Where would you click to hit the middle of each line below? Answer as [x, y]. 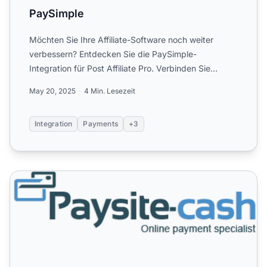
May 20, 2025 [52, 91]
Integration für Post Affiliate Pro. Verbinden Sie [120, 68]
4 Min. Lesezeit [110, 91]
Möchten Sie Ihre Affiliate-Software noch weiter [121, 39]
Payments [101, 123]
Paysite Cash [38, 177]
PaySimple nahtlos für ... [76, 82]
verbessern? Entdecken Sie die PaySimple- [113, 54]
